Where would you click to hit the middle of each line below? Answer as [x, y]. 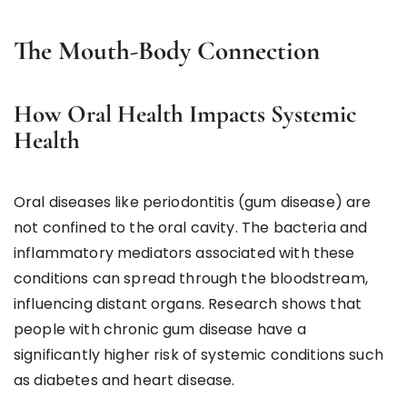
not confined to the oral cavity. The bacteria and [191, 227]
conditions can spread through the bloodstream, [191, 278]
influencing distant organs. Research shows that [188, 303]
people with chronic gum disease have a [160, 329]
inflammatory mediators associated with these [184, 253]
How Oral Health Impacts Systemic [185, 114]
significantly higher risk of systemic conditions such [199, 354]
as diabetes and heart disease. [124, 380]
